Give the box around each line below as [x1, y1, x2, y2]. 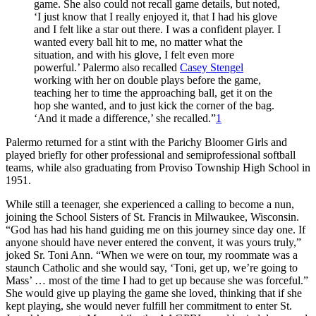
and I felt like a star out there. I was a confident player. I [34, 23, 281, 35]
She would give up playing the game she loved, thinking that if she [6, 286, 302, 299]
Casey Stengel [180, 61, 243, 73]
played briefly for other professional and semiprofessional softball [6, 148, 296, 161]
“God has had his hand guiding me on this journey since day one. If [6, 223, 305, 236]
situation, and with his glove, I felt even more [34, 48, 234, 61]
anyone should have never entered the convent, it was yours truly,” [6, 236, 301, 248]
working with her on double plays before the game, [34, 73, 261, 86]
